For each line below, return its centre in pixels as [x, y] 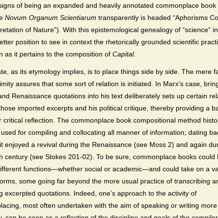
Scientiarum [78, 18]
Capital [123, 54]
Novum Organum [31, 18]
